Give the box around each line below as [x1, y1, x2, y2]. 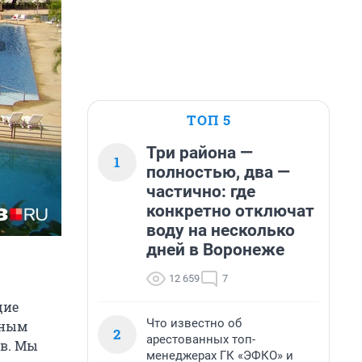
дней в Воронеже [146, 240, 284, 259]
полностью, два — [146, 162, 290, 182]
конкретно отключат [146, 201, 314, 221]
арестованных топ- [146, 332, 255, 347]
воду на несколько [146, 221, 295, 240]
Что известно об [146, 316, 242, 330]
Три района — [146, 143, 253, 162]
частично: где [146, 182, 255, 201]
